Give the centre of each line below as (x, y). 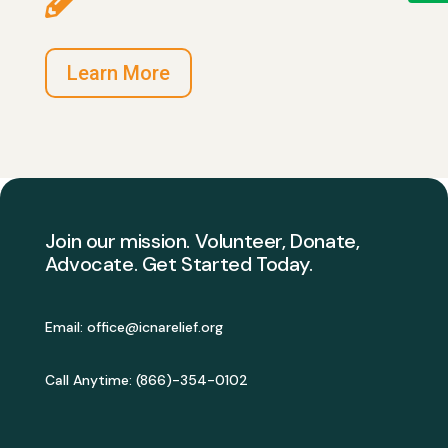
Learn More (118, 73)
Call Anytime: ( (92, 380)
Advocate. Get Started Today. (178, 264)
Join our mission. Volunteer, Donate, (202, 241)
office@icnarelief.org (154, 327)
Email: (65, 327)
